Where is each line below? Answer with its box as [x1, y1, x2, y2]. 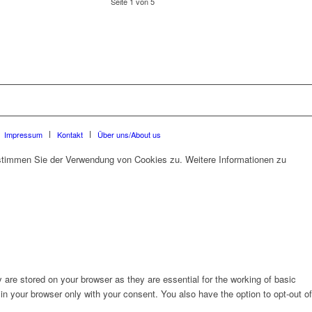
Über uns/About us [97, 129, 161, 140]
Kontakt [57, 129, 83, 140]
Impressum [4, 129, 42, 140]
